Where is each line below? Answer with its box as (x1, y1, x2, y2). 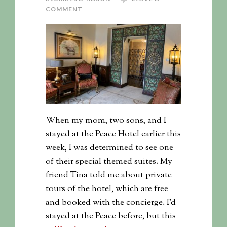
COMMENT (46, 5, 83, 13)
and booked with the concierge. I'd (46, 196, 176, 209)
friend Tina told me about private (46, 169, 172, 181)
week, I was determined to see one (46, 141, 173, 154)
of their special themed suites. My (46, 155, 172, 168)
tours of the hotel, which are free (46, 182, 168, 195)
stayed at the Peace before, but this (46, 210, 176, 222)
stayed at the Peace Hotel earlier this (46, 128, 181, 140)
